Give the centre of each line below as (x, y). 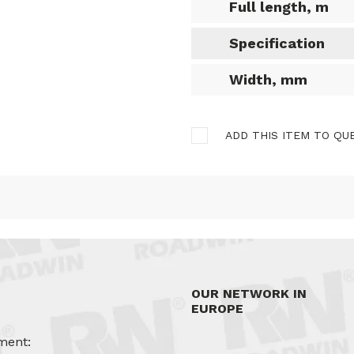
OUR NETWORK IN (249, 294)
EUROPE (217, 309)
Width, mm (268, 79)
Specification (277, 43)
